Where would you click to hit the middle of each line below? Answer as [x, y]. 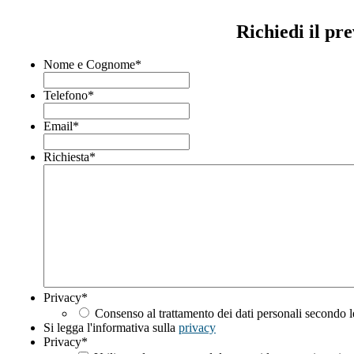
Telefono [66, 96]
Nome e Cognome [89, 65]
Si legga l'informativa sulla [111, 328]
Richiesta [66, 157]
